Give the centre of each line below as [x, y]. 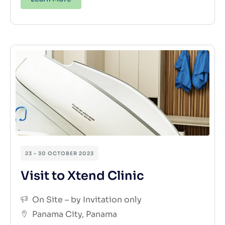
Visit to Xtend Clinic [82, 176]
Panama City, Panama [74, 214]
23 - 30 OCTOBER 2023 [60, 153]
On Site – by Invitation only [87, 199]
